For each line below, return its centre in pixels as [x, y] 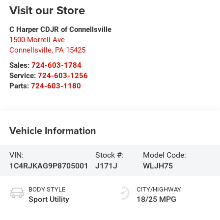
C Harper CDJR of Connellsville [60, 29]
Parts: [20, 86]
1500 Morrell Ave [37, 40]
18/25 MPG [156, 199]
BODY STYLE [47, 189]
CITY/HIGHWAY [159, 189]
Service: [23, 75]
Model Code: [164, 155]
